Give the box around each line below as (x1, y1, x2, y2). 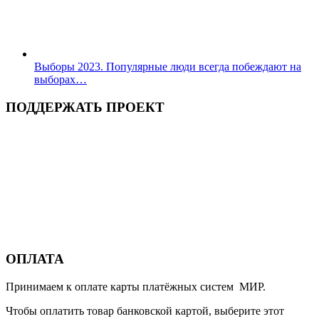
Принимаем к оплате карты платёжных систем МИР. (6, 280, 266, 293)
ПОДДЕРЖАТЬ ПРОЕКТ (6, 99, 164, 115)
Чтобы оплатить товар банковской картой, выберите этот (6, 304, 284, 317)
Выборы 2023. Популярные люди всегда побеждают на (34, 60, 301, 73)
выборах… (34, 73, 87, 85)
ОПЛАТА (6, 251, 64, 266)
